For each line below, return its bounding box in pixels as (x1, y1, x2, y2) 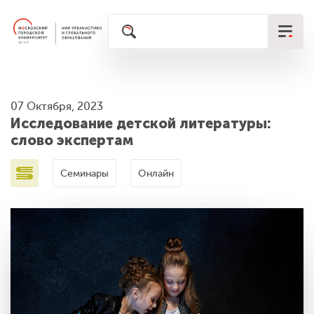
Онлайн (138, 168, 174, 179)
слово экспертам (11, 132, 133, 149)
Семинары (60, 168, 109, 179)
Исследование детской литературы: (11, 115, 271, 132)
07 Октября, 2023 (11, 100, 103, 113)
